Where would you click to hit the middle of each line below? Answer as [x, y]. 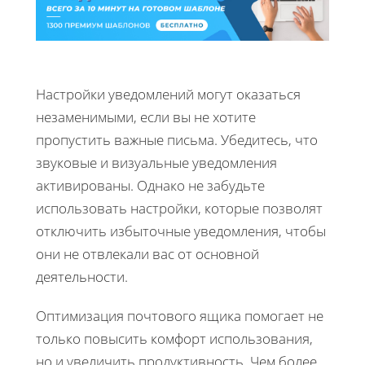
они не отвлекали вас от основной [147, 253]
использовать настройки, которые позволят [179, 208]
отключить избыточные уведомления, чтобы [181, 231]
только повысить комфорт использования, [174, 338]
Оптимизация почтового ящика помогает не [180, 315]
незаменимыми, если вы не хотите [146, 117]
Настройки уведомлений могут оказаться [168, 94]
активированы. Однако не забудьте [150, 185]
